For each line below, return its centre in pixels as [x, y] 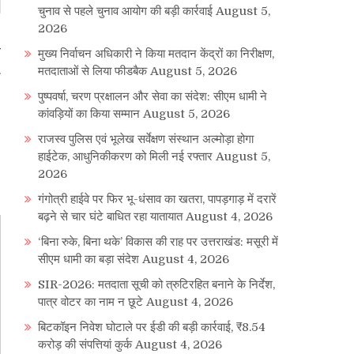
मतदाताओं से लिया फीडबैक [92, 72]
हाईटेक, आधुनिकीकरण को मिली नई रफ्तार [125, 157]
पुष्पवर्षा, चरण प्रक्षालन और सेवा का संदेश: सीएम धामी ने [153, 97]
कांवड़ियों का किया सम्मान [89, 114]
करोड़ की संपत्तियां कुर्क [85, 345]
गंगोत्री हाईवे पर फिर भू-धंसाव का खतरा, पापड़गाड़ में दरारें [157, 200]
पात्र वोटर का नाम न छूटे [90, 302]
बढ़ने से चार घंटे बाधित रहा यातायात [110, 217]
